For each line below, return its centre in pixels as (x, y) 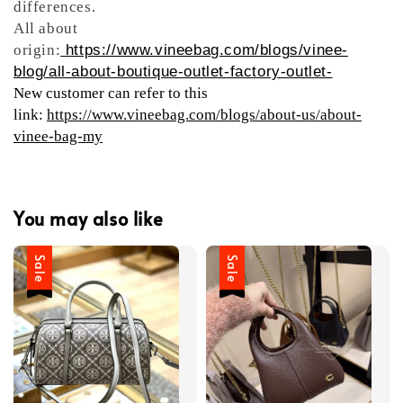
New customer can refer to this (111, 93)
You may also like (89, 219)
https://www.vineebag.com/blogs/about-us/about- (204, 114)
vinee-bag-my (58, 136)
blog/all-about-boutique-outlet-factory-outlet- (173, 71)
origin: (37, 49)
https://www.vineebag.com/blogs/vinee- (207, 49)
